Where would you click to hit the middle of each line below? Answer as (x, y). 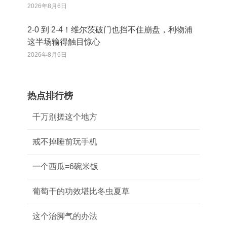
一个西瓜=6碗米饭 (65, 166)
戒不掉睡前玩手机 (65, 141)
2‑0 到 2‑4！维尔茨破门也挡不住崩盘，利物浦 (110, 29)
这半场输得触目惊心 (64, 42)
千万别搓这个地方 (65, 117)
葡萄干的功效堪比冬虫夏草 (81, 191)
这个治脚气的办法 (65, 216)
